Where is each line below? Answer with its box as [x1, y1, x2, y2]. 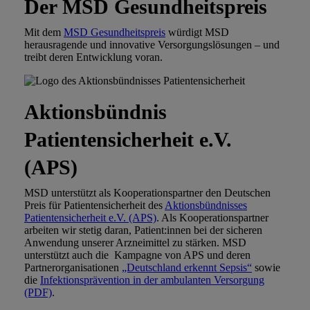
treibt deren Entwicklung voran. [24, 51, 163, 64]
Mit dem [24, 26, 64, 39]
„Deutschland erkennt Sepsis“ [122, 262, 252, 274]
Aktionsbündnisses [165, 199, 247, 212]
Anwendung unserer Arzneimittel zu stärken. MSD [24, 237, 246, 249]
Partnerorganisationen [24, 262, 122, 274]
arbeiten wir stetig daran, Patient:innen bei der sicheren [24, 224, 262, 237]
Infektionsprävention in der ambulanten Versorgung [40, 274, 264, 286]
